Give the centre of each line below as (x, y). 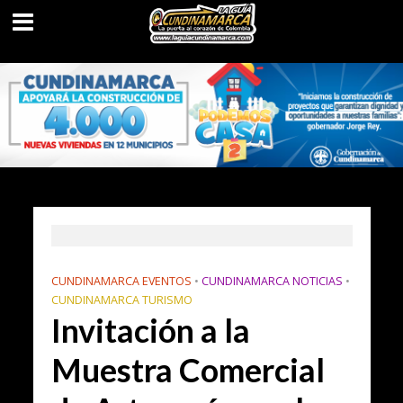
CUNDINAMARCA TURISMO (121, 300)
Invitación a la (150, 331)
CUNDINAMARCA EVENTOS (121, 281)
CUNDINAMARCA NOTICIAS (272, 281)
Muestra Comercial (188, 370)
